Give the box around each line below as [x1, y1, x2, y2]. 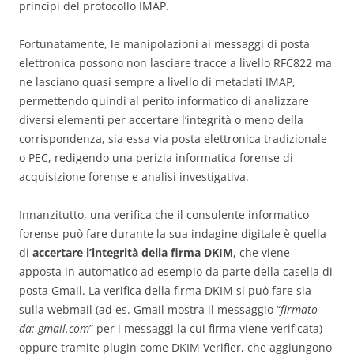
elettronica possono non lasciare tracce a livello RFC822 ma [19, 55, 332, 70]
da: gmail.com [19, 320, 89, 336]
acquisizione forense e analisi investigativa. [19, 168, 249, 184]
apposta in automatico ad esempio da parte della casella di [19, 263, 333, 279]
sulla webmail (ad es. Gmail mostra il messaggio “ [19, 301, 281, 317]
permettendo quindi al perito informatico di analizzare [19, 92, 309, 108]
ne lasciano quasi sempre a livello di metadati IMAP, [19, 73, 296, 89]
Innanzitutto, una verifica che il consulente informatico [19, 206, 309, 222]
